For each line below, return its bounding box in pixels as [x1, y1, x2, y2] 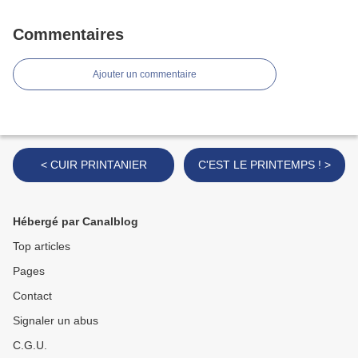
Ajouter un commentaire [93, 69, 197, 81]
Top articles [13, 240, 70, 253]
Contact [13, 289, 52, 303]
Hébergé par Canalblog [13, 215, 138, 229]
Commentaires [13, 26, 124, 44]
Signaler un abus [13, 314, 98, 328]
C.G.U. [13, 339, 47, 352]
